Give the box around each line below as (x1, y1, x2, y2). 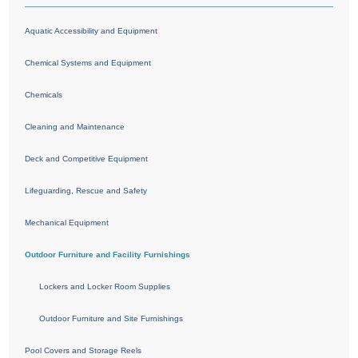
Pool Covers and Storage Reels (25, 346, 142, 356)
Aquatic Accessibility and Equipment (25, 26, 158, 36)
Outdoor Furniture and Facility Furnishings (25, 250, 191, 260)
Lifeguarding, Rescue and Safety (25, 186, 148, 196)
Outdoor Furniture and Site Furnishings (39, 314, 184, 324)
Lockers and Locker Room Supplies (39, 282, 171, 292)
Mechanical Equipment (25, 218, 109, 228)
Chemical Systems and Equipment (25, 58, 152, 68)
